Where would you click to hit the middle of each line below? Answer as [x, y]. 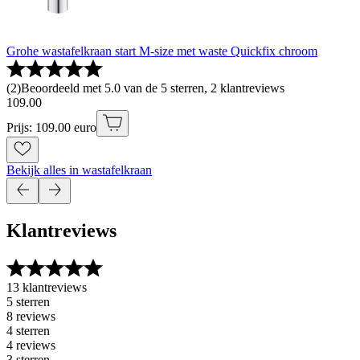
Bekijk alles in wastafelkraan [79, 170]
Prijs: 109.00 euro [51, 128]
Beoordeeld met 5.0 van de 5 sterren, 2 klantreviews [153, 88]
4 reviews [31, 346]
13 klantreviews [47, 288]
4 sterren [28, 331]
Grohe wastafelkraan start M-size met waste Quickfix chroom [162, 51]
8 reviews [31, 317]
